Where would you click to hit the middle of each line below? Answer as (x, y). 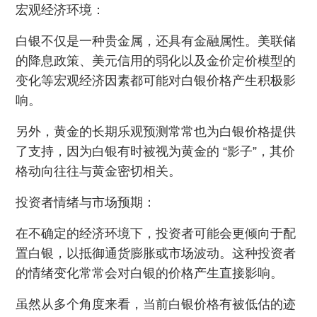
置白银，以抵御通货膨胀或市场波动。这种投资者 (156, 253)
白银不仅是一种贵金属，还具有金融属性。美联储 (156, 41)
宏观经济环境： (60, 10)
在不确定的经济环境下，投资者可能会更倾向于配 (156, 234)
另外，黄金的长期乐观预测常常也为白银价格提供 (156, 132)
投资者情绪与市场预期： (86, 202)
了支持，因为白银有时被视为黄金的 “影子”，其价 (156, 151)
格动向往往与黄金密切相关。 (99, 171)
